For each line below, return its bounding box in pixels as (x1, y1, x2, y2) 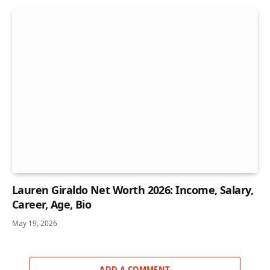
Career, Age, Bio (12, 196, 92, 212)
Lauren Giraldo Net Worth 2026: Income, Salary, (12, 182, 254, 197)
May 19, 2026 (12, 218, 57, 228)
